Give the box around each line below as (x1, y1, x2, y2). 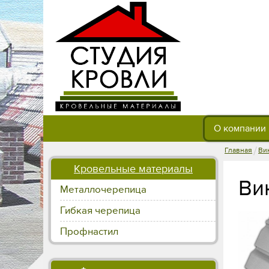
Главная (225, 146, 252, 154)
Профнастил (60, 226, 118, 238)
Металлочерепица (60, 184, 147, 196)
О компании (214, 122, 266, 134)
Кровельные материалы (74, 163, 193, 175)
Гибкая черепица (60, 205, 141, 217)
